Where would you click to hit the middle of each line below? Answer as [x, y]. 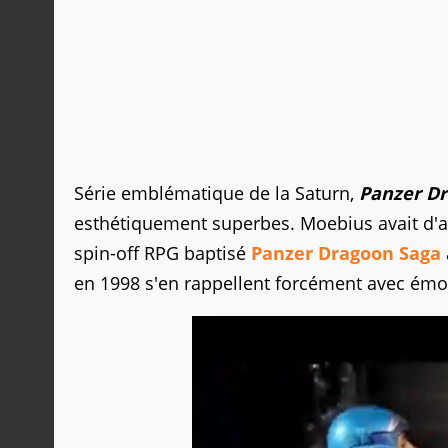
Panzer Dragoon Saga [346, 253]
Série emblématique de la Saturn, [216, 193]
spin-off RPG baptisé [162, 253]
